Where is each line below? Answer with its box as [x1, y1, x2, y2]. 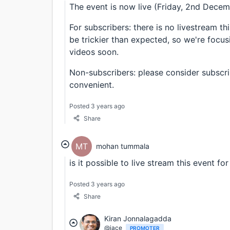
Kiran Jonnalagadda [104, 214, 171, 223]
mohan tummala [96, 142, 149, 151]
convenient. [69, 79, 114, 90]
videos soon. [69, 46, 119, 57]
